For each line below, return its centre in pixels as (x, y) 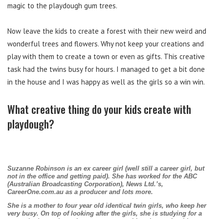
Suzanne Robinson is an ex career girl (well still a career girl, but (106, 169)
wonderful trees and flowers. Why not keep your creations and (106, 44)
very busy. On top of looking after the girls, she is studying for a (105, 214)
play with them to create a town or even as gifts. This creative (106, 57)
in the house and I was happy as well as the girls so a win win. (106, 82)
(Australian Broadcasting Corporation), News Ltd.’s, (85, 184)
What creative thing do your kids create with (99, 109)
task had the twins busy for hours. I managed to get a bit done (106, 69)
